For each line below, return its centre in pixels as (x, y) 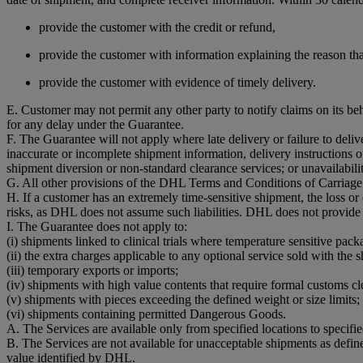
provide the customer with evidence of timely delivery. (177, 82)
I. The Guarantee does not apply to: (97, 226)
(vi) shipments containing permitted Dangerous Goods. (146, 314)
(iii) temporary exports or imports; (92, 270)
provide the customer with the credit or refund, (157, 27)
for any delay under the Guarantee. (95, 124)
